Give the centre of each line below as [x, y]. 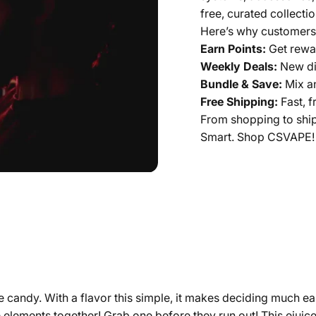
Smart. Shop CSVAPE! [257, 137]
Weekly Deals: [239, 67]
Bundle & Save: [241, 84]
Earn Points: [233, 49]
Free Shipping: [239, 102]
